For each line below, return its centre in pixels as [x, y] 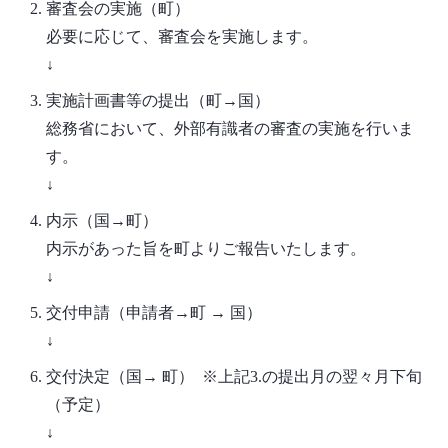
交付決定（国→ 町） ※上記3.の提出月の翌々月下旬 [234, 377]
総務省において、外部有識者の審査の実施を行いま [230, 129]
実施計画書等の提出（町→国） [158, 101]
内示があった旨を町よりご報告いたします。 [206, 249]
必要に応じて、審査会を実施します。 [184, 37]
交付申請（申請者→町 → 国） [162, 313]
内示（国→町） [102, 221]
